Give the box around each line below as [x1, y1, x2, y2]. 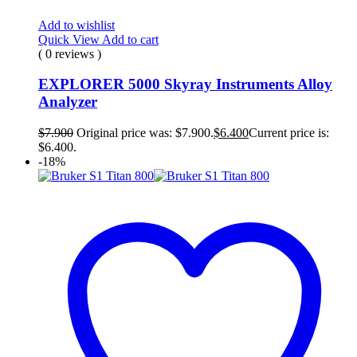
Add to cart [102, 32, 159, 46]
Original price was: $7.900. [76, 125, 214, 139]
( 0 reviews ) [38, 46, 101, 61]
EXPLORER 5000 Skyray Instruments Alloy [38, 76, 332, 93]
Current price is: [249, 125, 329, 139]
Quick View [38, 32, 102, 46]
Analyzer [38, 93, 97, 111]
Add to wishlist [38, 18, 115, 32]
